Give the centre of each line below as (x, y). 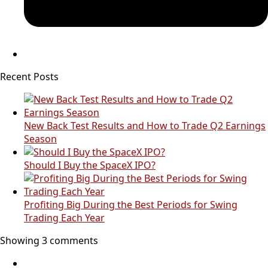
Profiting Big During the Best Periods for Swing (131, 204)
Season (40, 138)
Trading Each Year (64, 217)
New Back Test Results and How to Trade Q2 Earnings (145, 125)
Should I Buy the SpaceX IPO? (90, 165)
